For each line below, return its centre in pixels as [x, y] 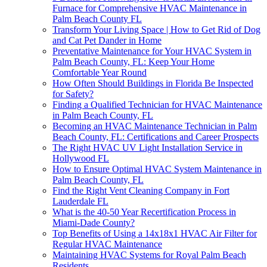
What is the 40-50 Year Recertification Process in [144, 212]
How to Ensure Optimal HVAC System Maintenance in [157, 169]
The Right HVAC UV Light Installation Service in [148, 147]
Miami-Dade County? [94, 222]
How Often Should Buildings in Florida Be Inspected [153, 83]
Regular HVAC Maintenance [107, 244]
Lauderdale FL [80, 201]
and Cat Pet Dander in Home [107, 40]
